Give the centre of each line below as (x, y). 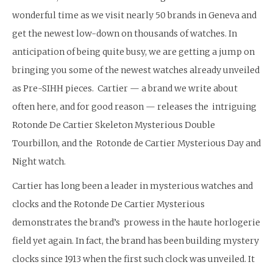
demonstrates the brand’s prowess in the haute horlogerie (136, 223)
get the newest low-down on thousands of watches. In (125, 34)
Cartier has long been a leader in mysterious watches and (133, 186)
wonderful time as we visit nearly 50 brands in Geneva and (134, 16)
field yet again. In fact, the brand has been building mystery (136, 241)
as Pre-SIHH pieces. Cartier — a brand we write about (125, 89)
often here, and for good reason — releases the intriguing (134, 107)
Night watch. (39, 162)
